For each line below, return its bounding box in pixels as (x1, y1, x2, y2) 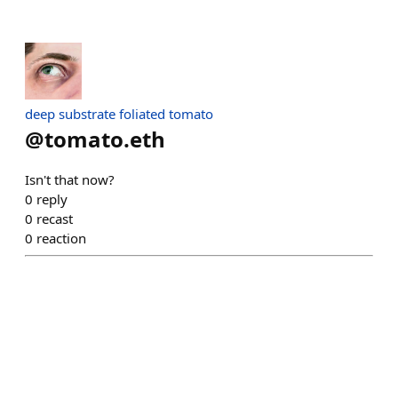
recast (36, 210, 73, 227)
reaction (36, 229, 86, 247)
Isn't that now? (25, 171, 115, 188)
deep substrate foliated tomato (25, 105, 213, 123)
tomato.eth (44, 124, 165, 154)
